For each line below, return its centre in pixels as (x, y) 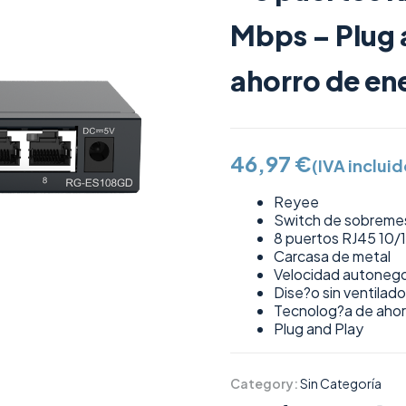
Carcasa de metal (332, 256)
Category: (265, 383)
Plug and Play (319, 329)
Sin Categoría (341, 383)
